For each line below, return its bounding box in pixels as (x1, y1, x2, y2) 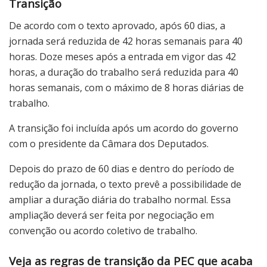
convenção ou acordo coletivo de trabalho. (9, 223, 197, 237)
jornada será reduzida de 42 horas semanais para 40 (9, 34, 243, 48)
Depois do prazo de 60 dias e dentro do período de (9, 162, 234, 175)
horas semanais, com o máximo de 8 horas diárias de (9, 80, 244, 94)
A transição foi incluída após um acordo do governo (9, 121, 238, 135)
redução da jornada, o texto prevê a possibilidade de (9, 177, 241, 191)
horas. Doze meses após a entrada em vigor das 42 (9, 49, 236, 63)
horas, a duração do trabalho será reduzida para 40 (9, 65, 238, 79)
